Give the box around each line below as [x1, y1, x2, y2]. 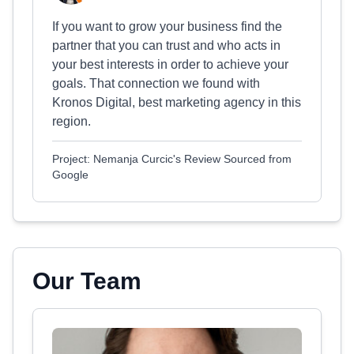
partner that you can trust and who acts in [52, 39, 281, 52]
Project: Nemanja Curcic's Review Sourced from [52, 153, 292, 165]
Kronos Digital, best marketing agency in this [52, 96, 301, 109]
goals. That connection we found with [52, 77, 260, 90]
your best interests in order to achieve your [52, 58, 288, 71]
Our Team [32, 268, 141, 294]
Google [52, 168, 88, 181]
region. [52, 115, 91, 128]
